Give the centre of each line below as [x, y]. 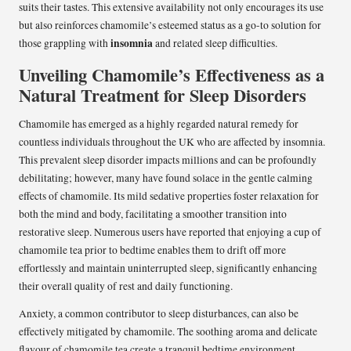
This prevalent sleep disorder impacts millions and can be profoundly [168, 160]
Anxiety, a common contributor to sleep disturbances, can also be [159, 314]
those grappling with [65, 43]
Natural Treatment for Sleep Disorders [163, 96]
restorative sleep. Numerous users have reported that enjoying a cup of [170, 232]
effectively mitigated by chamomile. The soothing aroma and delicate [168, 332]
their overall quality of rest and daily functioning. [126, 286]
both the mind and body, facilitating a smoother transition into [153, 214]
